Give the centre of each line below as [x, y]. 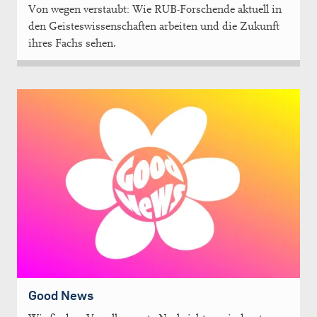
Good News [61, 295]
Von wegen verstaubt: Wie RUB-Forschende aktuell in [155, 10]
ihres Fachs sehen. [72, 44]
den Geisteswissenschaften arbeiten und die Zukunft [154, 27]
